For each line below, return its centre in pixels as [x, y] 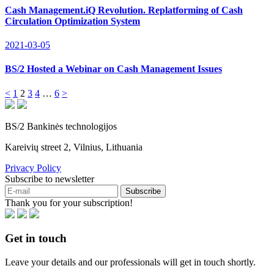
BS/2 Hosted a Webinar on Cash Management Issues [113, 69]
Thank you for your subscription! [69, 202]
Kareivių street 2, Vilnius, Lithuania [74, 147]
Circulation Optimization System [72, 21]
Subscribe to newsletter [50, 179]
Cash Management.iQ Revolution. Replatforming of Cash [124, 10]
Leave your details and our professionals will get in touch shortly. [130, 262]
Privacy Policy [33, 168]
